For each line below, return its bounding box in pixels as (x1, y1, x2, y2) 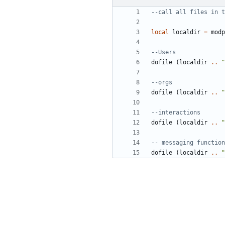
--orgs (151, 79, 172, 86)
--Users (151, 49, 176, 56)
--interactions (151, 109, 200, 117)
